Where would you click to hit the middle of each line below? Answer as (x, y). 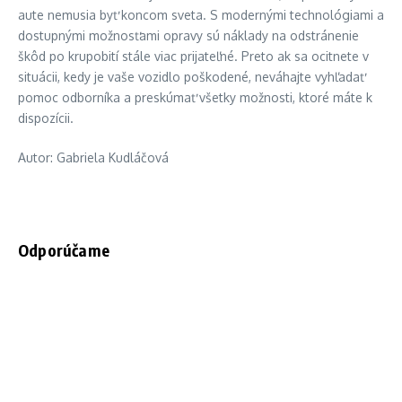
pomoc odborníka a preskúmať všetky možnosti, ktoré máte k (195, 98)
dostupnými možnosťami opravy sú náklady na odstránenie (188, 36)
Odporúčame (64, 250)
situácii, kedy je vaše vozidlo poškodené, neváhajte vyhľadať (191, 77)
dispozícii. (46, 118)
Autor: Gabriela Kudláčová (93, 158)
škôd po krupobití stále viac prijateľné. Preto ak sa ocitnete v (193, 57)
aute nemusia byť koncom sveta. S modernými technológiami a (201, 15)
